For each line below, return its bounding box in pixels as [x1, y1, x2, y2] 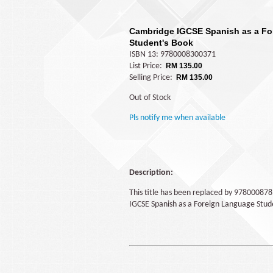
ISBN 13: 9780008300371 [129, 50, 216, 59]
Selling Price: [129, 73, 174, 82]
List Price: [129, 62, 164, 71]
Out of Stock [129, 93, 171, 102]
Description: [129, 168, 173, 177]
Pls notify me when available [129, 113, 225, 122]
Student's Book [129, 38, 193, 48]
